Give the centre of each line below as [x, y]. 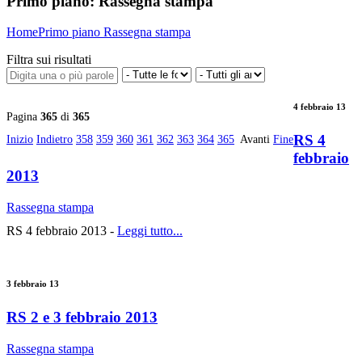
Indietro [55, 140]
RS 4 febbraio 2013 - [62, 231]
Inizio [20, 140]
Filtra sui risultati [49, 60]
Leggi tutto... [150, 231]
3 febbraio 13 [33, 284]
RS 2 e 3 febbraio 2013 [82, 318]
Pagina [23, 117]
